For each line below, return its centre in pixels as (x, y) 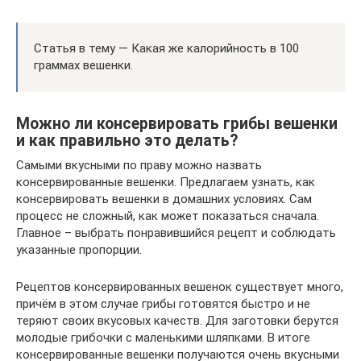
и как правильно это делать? (127, 141)
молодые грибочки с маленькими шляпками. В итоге (163, 338)
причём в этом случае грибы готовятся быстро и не (163, 304)
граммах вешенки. (83, 65)
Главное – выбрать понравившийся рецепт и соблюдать (176, 233)
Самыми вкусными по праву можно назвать (139, 165)
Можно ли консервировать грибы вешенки (177, 124)
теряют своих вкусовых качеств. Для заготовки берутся (177, 321)
